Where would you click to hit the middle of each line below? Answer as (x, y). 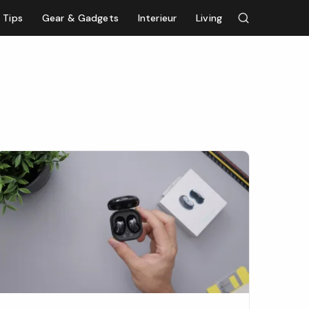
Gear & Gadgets (80, 18)
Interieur (157, 18)
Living (209, 18)
